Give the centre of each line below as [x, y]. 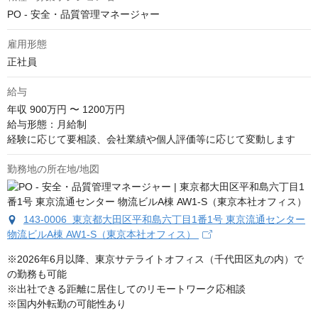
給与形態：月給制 [47, 124]
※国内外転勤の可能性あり [67, 304]
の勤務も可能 [37, 274]
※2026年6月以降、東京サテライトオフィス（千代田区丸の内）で [155, 259]
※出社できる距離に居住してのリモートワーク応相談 [126, 289]
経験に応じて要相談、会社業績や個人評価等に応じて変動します [151, 139]
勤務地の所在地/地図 [53, 169]
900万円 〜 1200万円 [77, 109]
